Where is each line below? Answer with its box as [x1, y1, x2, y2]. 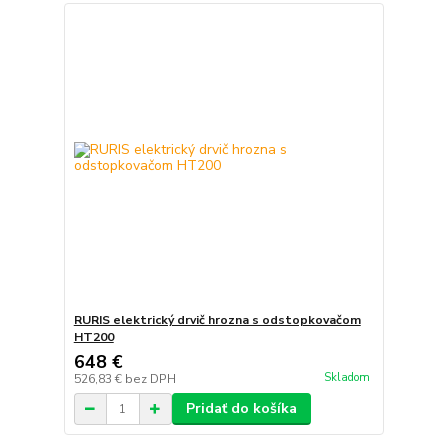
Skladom [323, 369, 370, 385]
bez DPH [124, 371, 176, 388]
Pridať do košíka [185, 399, 297, 419]
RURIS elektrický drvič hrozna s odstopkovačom [73, 312, 361, 329]
